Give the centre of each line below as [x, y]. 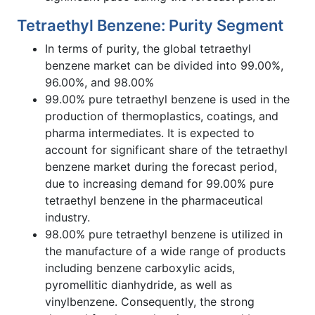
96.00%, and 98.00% [99, 82]
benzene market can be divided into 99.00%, [164, 65]
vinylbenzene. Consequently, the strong [150, 301]
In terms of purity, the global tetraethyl [148, 48]
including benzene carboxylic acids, [140, 268]
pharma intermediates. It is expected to [150, 133]
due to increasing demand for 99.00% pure [159, 183]
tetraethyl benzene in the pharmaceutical [154, 200]
